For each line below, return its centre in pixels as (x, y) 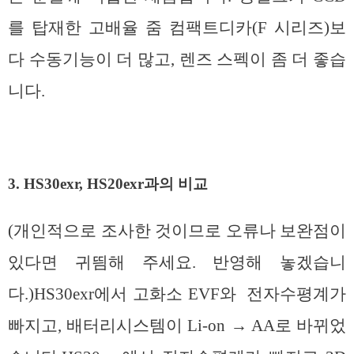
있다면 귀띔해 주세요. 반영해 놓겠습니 (177, 262)
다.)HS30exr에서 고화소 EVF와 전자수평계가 (177, 294)
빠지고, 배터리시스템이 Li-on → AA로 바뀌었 (177, 325)
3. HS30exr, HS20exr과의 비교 (108, 184)
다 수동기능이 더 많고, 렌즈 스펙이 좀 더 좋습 (177, 59)
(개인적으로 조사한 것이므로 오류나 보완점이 (177, 230)
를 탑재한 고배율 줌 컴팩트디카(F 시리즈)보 (177, 27)
